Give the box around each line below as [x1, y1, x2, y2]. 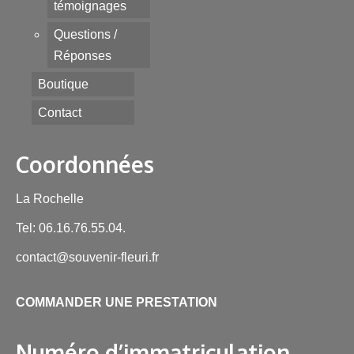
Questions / [54, 27, 117, 41]
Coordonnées [16, 149, 154, 179]
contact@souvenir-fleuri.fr [16, 250, 159, 264]
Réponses [54, 48, 111, 62]
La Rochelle [16, 191, 84, 205]
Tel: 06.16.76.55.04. [16, 220, 126, 235]
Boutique [38, 77, 88, 91]
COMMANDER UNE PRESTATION [16, 295, 217, 309]
